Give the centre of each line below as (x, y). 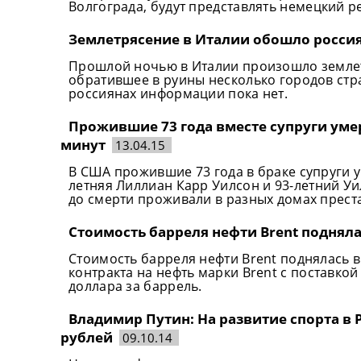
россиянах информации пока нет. (178, 93)
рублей (87, 337)
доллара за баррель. (135, 286)
